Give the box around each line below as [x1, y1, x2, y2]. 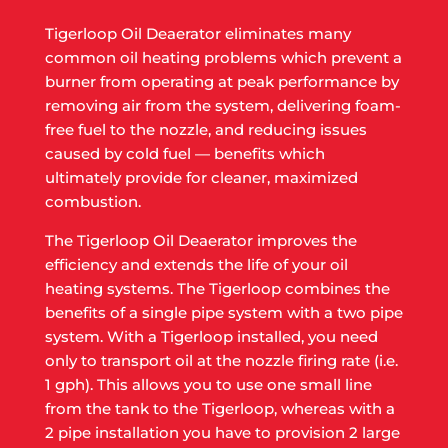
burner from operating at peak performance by [44, 72, 399, 92]
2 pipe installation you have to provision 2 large [44, 423, 400, 443]
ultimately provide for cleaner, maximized [44, 168, 358, 188]
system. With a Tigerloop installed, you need [44, 327, 378, 347]
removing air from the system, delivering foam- [44, 96, 401, 116]
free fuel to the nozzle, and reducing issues [44, 120, 367, 140]
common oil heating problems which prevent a [44, 48, 402, 68]
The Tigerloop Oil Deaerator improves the [44, 231, 357, 251]
